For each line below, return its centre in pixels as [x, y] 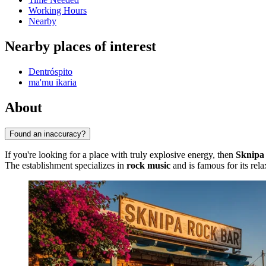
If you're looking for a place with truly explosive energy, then [120, 154]
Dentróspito [50, 72]
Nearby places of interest [80, 47]
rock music [148, 165]
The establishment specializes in [66, 165]
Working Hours [58, 11]
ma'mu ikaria [53, 83]
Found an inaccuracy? [47, 134]
